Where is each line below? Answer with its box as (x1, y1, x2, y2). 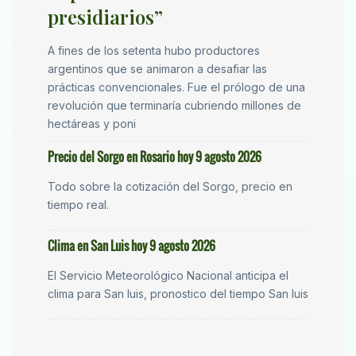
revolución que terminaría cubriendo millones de (48, 99, 301, 113)
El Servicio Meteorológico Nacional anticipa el (48, 269, 288, 283)
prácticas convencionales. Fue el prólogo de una (48, 80, 305, 95)
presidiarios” (48, 4, 163, 30)
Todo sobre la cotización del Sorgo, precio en (48, 180, 292, 194)
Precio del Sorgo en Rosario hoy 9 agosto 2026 (48, 148, 261, 166)
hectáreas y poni (48, 117, 136, 131)
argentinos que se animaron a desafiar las (48, 62, 267, 76)
